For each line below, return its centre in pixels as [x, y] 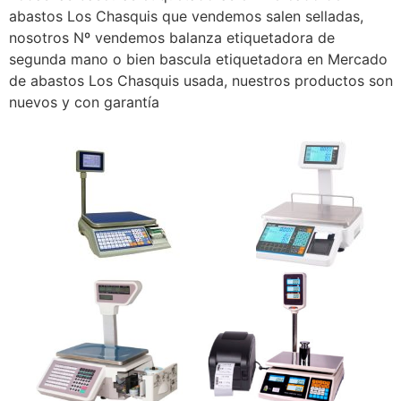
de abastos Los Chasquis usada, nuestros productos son [201, 80]
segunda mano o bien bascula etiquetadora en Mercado [198, 59]
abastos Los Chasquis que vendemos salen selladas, [186, 16]
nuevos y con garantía [84, 102]
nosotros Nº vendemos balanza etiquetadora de [172, 37]
